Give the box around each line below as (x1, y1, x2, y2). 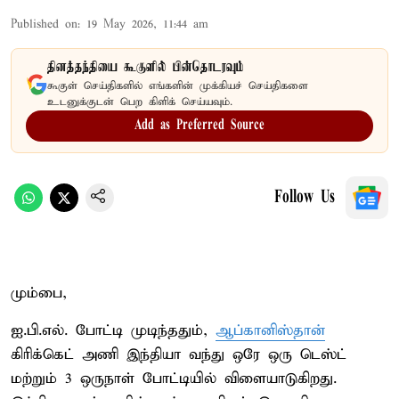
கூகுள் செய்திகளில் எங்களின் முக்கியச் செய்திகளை (47, 78, 308, 93)
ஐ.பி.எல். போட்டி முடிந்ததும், (11, 321, 216, 340)
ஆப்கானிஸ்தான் (216, 321, 325, 340)
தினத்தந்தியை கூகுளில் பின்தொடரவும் (47, 59, 244, 76)
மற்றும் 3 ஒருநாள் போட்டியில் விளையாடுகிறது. (11, 369, 337, 388)
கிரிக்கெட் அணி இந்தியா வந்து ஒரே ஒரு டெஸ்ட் (11, 345, 346, 364)
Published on (11, 16, 77, 32)
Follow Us (274, 188, 335, 207)
